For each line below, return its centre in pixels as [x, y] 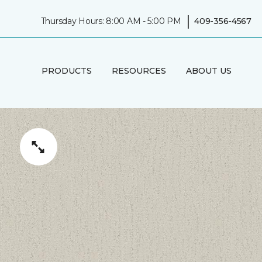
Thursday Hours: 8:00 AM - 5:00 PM [111, 21]
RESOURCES [139, 70]
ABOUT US [208, 70]
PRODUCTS [66, 70]
